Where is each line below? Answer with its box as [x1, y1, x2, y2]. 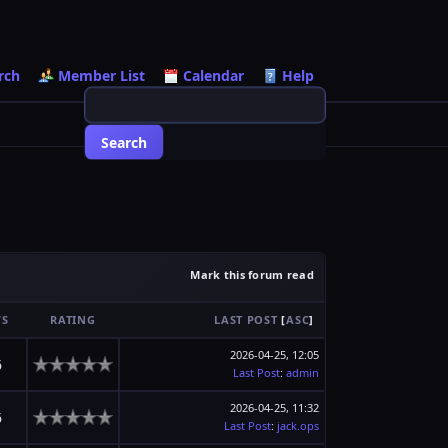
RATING [50, 312, 96, 327]
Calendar [183, 66, 244, 85]
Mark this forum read [190, 267, 314, 282]
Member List [58, 66, 145, 85]
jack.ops [277, 418, 319, 433]
